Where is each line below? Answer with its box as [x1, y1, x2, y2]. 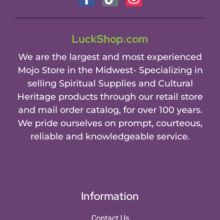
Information [81, 189, 139, 204]
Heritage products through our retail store [17, 91, 203, 102]
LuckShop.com [72, 31, 148, 46]
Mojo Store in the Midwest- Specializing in [17, 64, 203, 76]
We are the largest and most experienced [18, 51, 202, 62]
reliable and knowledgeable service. [30, 131, 190, 142]
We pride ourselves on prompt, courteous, [18, 117, 202, 129]
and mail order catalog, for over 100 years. [18, 104, 202, 115]
